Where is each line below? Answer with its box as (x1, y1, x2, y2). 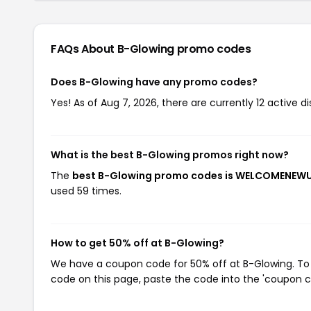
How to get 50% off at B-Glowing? (51, 235, 224, 250)
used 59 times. (51, 183, 121, 198)
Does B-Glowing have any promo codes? (51, 74, 258, 89)
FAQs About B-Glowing (51, 40, 177, 57)
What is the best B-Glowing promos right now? (51, 147, 289, 162)
